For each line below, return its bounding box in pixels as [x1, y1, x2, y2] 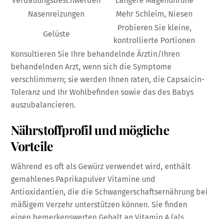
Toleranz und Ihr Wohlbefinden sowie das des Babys [11, 88, 194, 97]
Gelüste [43, 29, 70, 39]
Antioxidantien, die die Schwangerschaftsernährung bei [11, 187, 208, 197]
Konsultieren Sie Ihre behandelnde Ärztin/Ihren [11, 49, 180, 59]
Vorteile [11, 137, 53, 154]
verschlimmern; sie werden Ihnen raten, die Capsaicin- [11, 75, 205, 85]
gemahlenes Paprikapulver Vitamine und [11, 174, 156, 184]
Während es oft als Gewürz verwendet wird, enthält [11, 161, 191, 171]
